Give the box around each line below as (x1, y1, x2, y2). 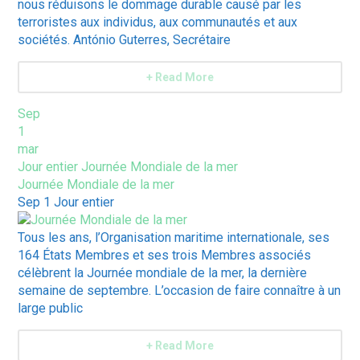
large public (18, 301, 84, 317)
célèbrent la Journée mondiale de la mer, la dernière (18, 265, 308, 281)
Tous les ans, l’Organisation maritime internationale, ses (18, 230, 330, 246)
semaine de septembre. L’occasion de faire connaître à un (18, 283, 342, 299)
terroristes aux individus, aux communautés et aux (18, 14, 298, 31)
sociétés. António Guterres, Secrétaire (18, 32, 231, 48)
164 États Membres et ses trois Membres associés (18, 247, 312, 264)
